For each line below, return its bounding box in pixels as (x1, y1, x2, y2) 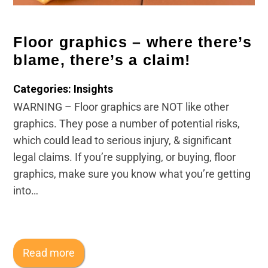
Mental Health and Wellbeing (18, 45, 155, 57)
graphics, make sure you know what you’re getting (13, 167, 251, 180)
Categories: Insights (13, 82, 114, 95)
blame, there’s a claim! (13, 51, 191, 68)
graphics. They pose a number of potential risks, (13, 117, 240, 130)
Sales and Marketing (18, 75, 115, 88)
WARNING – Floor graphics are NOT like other (13, 100, 230, 113)
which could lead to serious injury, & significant (13, 133, 232, 147)
